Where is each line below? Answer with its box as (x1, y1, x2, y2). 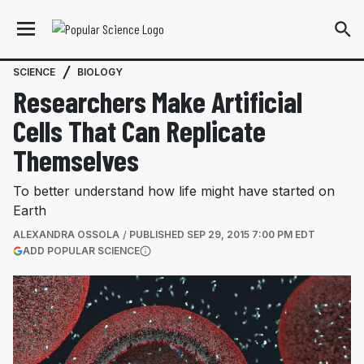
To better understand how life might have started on (13, 183, 335, 199)
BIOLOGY (77, 66, 123, 78)
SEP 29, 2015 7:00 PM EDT (187, 228, 315, 240)
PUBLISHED (129, 228, 187, 240)
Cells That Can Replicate (13, 113, 266, 148)
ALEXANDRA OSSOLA (13, 228, 119, 240)
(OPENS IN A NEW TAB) (139, 244, 250, 256)
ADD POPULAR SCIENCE (23, 245, 140, 257)
